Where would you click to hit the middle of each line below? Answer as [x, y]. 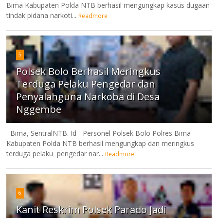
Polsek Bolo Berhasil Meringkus [89, 71]
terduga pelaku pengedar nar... [55, 153]
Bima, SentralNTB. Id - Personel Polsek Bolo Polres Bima [99, 133]
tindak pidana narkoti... [42, 15]
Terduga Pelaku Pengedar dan [86, 84]
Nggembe [39, 109]
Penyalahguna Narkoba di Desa [88, 96]
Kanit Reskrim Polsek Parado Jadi [91, 209]
